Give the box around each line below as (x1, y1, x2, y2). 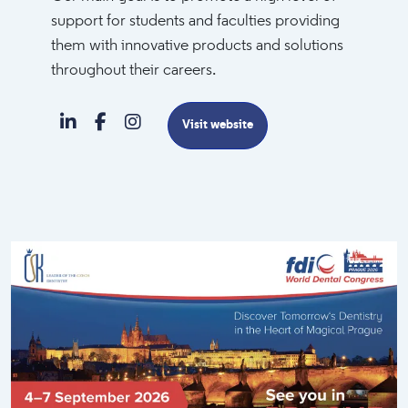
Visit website (182, 118, 253, 132)
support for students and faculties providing (51, 13, 340, 30)
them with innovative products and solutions (51, 37, 343, 55)
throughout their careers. (51, 62, 216, 79)
